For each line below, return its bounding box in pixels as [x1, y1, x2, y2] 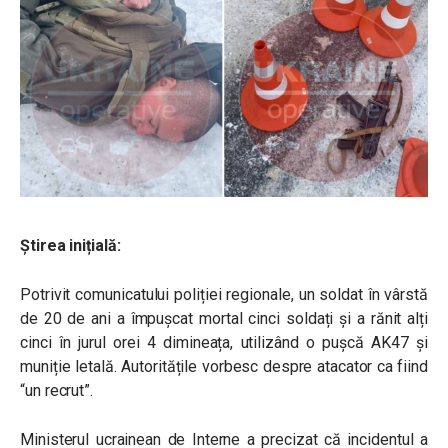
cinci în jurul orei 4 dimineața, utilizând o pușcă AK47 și [20, 332, 428, 352]
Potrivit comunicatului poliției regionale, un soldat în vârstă [20, 284, 428, 304]
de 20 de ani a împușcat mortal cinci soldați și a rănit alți [20, 308, 428, 328]
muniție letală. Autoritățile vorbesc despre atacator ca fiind [20, 356, 428, 376]
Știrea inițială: [20, 235, 125, 255]
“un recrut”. [20, 380, 98, 400]
